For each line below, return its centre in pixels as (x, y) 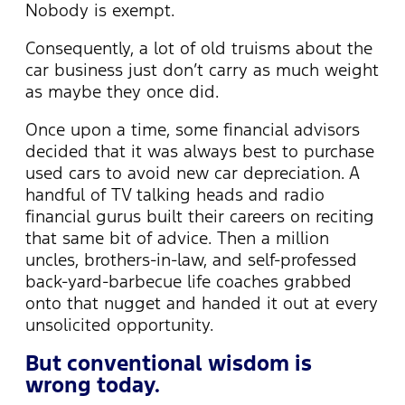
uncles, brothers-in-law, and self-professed (191, 260)
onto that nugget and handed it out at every (202, 303)
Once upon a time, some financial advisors (193, 130)
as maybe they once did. (122, 92)
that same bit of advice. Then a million (177, 238)
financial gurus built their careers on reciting (200, 217)
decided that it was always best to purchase (200, 151)
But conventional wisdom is (169, 363)
